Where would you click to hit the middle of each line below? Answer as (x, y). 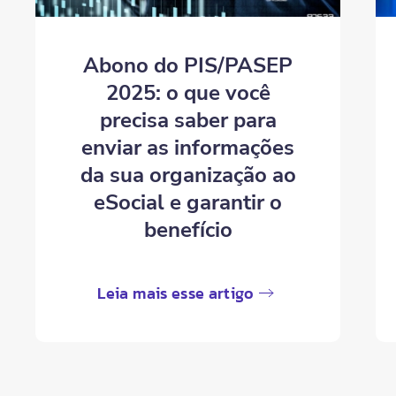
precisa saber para (188, 121)
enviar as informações (188, 148)
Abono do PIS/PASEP (188, 66)
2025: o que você (188, 93)
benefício (188, 230)
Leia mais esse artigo (176, 293)
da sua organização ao (188, 175)
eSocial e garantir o (188, 203)
